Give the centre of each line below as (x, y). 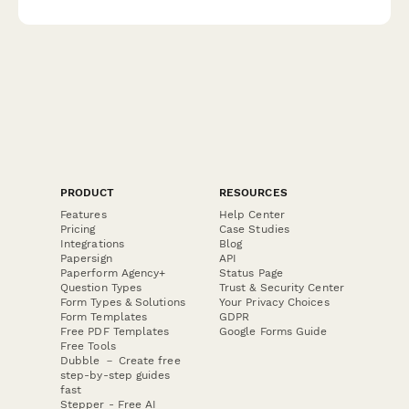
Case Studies (254, 230)
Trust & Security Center (282, 288)
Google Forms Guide (273, 332)
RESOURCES (253, 193)
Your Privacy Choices (274, 303)
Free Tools (88, 346)
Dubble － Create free (121, 361)
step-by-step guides (115, 376)
